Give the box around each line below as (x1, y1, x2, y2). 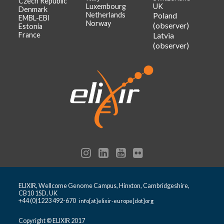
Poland (153, 10, 177, 20)
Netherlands (85, 10, 125, 19)
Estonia (18, 21, 43, 30)
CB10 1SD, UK (18, 189, 58, 197)
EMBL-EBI (18, 13, 50, 22)
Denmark (18, 4, 48, 13)
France (18, 30, 41, 39)
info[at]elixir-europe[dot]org (79, 197, 154, 204)
